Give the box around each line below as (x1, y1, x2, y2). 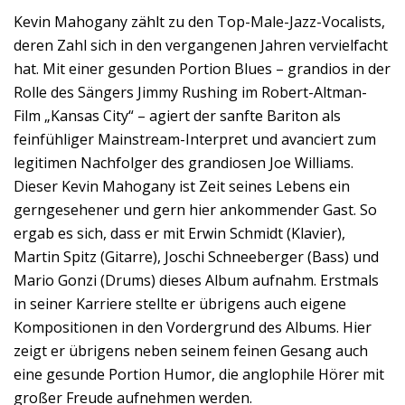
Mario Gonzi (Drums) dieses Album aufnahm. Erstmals (14, 270, 379, 290)
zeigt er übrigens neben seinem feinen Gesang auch (14, 341, 368, 361)
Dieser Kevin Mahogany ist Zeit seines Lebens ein (14, 176, 350, 196)
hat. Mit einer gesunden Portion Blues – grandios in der (14, 59, 391, 79)
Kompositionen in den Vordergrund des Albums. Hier (14, 317, 372, 337)
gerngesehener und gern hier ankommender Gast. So (14, 200, 377, 220)
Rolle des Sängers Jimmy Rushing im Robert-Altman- (14, 82, 367, 102)
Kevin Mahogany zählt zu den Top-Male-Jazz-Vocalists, (14, 12, 385, 32)
